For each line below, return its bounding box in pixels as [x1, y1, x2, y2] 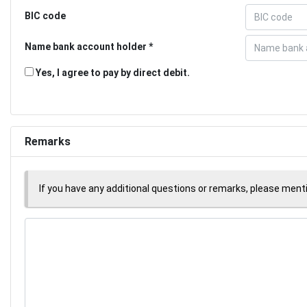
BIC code [25, 10, 66, 21]
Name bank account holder [25, 40, 147, 52]
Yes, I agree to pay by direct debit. [34, 66, 190, 78]
